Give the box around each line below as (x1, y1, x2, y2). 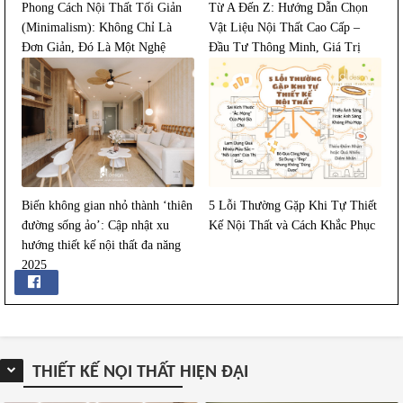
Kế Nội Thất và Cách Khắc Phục (209, 218, 376, 232)
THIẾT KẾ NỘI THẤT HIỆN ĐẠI (32, 363, 248, 381)
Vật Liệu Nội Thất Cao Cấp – (209, 20, 361, 34)
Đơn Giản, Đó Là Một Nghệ (22, 40, 166, 54)
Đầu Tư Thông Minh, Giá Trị (209, 40, 362, 54)
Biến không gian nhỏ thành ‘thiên (22, 198, 193, 212)
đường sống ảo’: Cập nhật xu (22, 218, 170, 232)
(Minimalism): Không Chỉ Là (22, 20, 173, 34)
